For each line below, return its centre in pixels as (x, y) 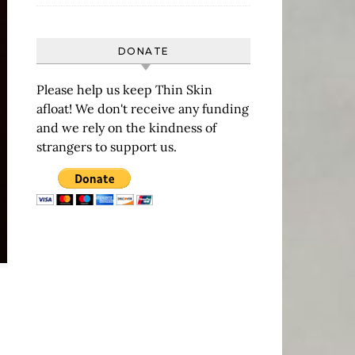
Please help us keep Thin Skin (124, 90)
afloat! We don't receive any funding (143, 109)
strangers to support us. (107, 147)
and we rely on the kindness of (126, 128)
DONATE (143, 51)
